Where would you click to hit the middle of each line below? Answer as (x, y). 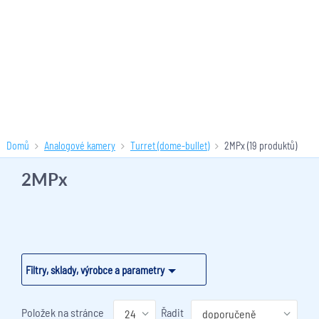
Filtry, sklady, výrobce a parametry (95, 270)
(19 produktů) (271, 146)
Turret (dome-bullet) (169, 146)
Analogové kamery (79, 146)
